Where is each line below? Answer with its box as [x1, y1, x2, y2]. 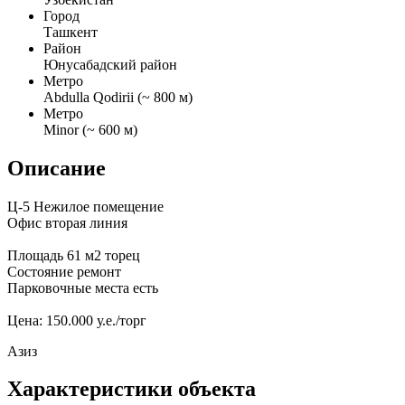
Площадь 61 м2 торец [7, 247, 140, 263]
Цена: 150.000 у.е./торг [7, 312, 146, 328]
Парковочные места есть [7, 279, 158, 296]
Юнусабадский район [43, 56, 177, 72]
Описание [7, 155, 106, 180]
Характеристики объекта [7, 377, 256, 401]
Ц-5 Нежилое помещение [7, 198, 164, 214]
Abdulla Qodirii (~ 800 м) [43, 89, 193, 105]
